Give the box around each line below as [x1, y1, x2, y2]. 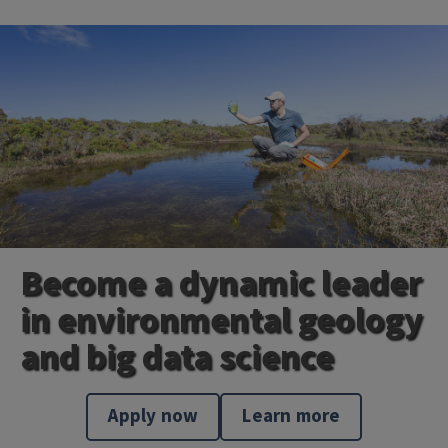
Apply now [107, 403, 199, 430]
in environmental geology [20, 295, 423, 346]
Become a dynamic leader [20, 258, 422, 309]
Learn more [242, 403, 341, 430]
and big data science [20, 332, 334, 383]
